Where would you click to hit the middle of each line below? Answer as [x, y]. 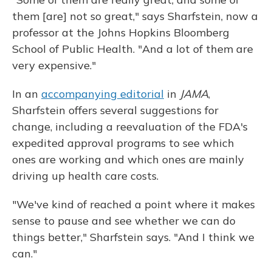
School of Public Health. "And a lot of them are [133, 49]
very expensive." [54, 66]
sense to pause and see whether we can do [124, 221]
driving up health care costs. [85, 176]
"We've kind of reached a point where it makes [134, 205]
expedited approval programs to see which [123, 143]
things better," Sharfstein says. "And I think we [133, 237]
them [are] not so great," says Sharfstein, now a [135, 16]
